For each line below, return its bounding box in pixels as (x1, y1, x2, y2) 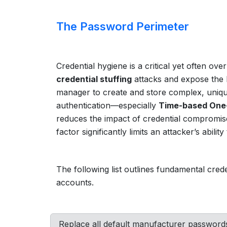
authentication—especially (56, 100, 159, 110)
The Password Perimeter (56, 20, 189, 33)
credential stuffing (56, 74, 132, 84)
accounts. (56, 177, 94, 187)
